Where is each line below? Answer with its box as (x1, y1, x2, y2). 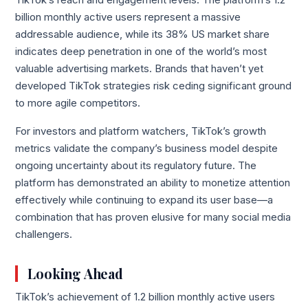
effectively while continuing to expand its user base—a (15, 194, 274, 207)
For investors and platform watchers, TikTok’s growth (15, 125, 267, 138)
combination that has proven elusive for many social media (15, 211, 291, 224)
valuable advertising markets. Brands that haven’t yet (15, 63, 264, 76)
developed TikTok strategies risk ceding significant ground (15, 80, 292, 93)
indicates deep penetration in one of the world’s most (15, 45, 267, 58)
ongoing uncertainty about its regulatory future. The (15, 159, 257, 173)
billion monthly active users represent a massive (15, 11, 241, 24)
